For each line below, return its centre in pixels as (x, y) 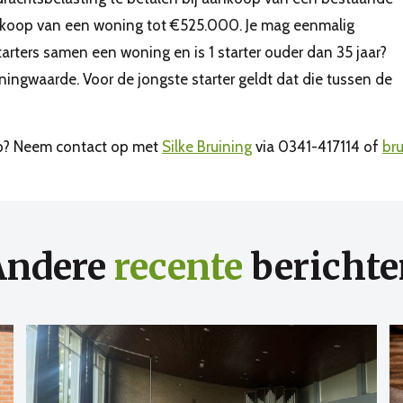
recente (178, 267)
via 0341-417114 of (317, 147)
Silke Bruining (207, 147)
